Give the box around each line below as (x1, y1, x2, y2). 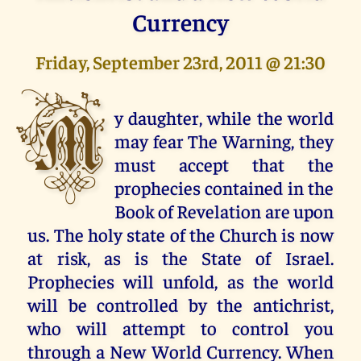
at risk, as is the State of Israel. (27, 245, 334, 269)
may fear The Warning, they (114, 128, 334, 152)
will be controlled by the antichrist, (27, 292, 334, 316)
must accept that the (114, 151, 334, 176)
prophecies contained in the (114, 175, 334, 199)
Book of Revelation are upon (114, 198, 334, 222)
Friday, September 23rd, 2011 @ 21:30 (35, 49, 326, 73)
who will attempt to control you (27, 315, 334, 339)
